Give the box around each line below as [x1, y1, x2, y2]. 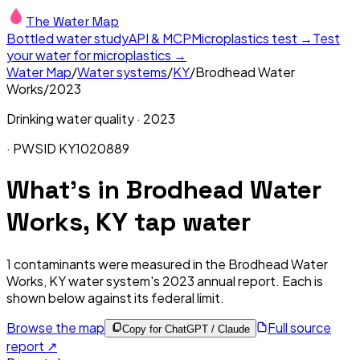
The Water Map [26, 13, 119, 30]
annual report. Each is [194, 272, 323, 289]
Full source [268, 318, 331, 336]
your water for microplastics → [6, 47, 186, 63]
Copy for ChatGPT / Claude [122, 322, 250, 335]
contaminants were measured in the [11, 255, 228, 272]
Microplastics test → [191, 30, 313, 47]
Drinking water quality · [6, 110, 143, 127]
